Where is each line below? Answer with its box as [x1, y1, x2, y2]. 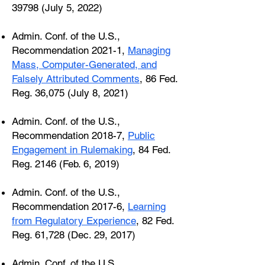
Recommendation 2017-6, [12, 201, 128, 212]
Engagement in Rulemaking [12, 144, 132, 156]
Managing [128, 44, 170, 56]
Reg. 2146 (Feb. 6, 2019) [12, 158, 119, 170]
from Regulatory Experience [12, 215, 136, 227]
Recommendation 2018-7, [12, 130, 128, 141]
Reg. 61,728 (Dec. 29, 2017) [12, 229, 135, 241]
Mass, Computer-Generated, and [12, 59, 157, 70]
